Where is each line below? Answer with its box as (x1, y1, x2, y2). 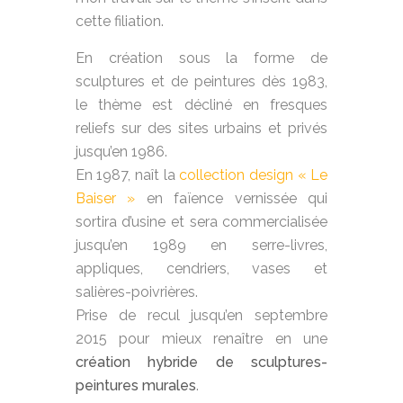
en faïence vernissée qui (135, 189, 328, 207)
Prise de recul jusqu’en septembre (75, 306, 328, 324)
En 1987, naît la (75, 166, 180, 184)
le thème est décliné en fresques (75, 95, 328, 113)
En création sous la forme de (75, 49, 328, 67)
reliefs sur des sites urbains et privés (75, 119, 328, 137)
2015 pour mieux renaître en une (75, 329, 328, 347)
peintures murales (75, 376, 196, 394)
